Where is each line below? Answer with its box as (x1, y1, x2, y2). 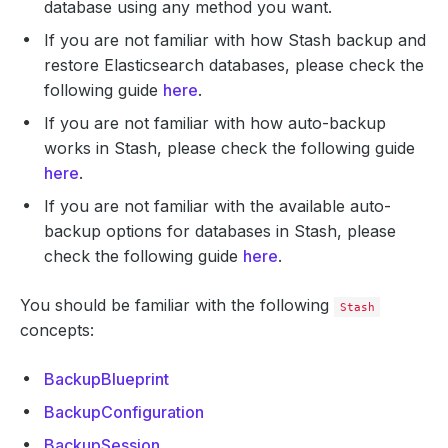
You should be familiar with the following (20, 295, 334, 315)
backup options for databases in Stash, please (44, 221, 396, 241)
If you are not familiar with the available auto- (44, 196, 391, 216)
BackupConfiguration (44, 402, 204, 422)
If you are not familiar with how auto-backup (44, 113, 386, 133)
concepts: (20, 320, 94, 340)
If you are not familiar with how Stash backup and (44, 30, 426, 50)
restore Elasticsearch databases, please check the (44, 55, 424, 75)
